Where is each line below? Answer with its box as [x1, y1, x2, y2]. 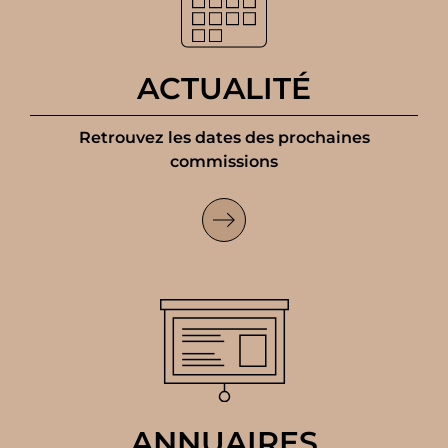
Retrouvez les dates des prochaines [78, 128, 370, 148]
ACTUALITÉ [137, 70, 311, 108]
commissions [170, 152, 278, 172]
